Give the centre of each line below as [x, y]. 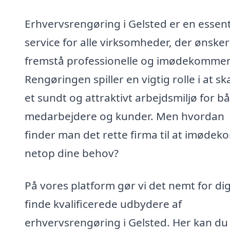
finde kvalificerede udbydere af [103, 204]
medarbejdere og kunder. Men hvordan [124, 116]
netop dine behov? [72, 153]
